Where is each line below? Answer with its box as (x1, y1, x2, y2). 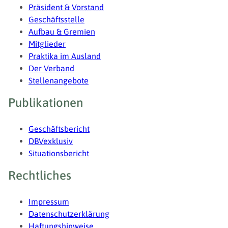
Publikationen (8, 96, 83, 110)
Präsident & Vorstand (28, 3, 104, 12)
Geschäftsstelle (28, 15, 84, 24)
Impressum (28, 197, 69, 207)
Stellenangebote (28, 76, 89, 85)
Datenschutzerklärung (28, 209, 109, 219)
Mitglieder (28, 39, 66, 49)
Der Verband (28, 64, 74, 73)
